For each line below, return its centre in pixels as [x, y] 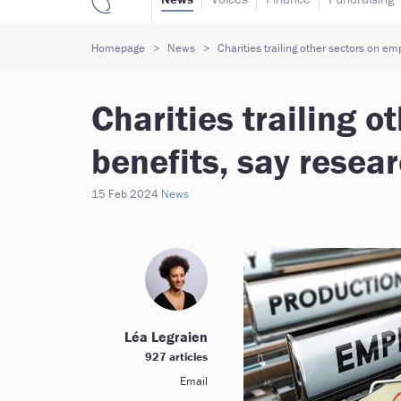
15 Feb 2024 [125, 194]
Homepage [118, 48]
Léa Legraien [166, 337]
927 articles [176, 357]
